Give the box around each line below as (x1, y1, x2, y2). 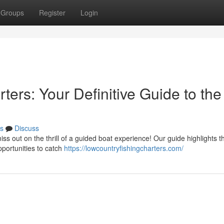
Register (39, 7, 65, 17)
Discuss (14, 123, 39, 133)
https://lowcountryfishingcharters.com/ (64, 143, 183, 153)
